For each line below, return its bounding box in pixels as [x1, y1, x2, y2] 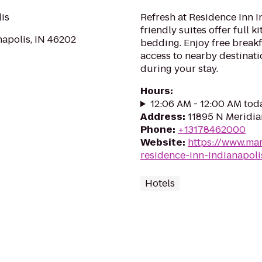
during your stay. [140, 62, 218, 75]
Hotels [145, 177, 175, 190]
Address [140, 110, 182, 123]
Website [140, 136, 182, 149]
